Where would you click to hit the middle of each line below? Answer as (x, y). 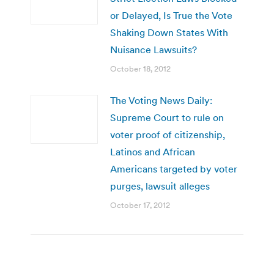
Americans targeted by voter (174, 168)
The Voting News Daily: (161, 100)
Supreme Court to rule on (167, 117)
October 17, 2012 (140, 205)
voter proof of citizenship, (168, 134)
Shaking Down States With (169, 32)
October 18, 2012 (140, 68)
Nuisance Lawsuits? (154, 49)
